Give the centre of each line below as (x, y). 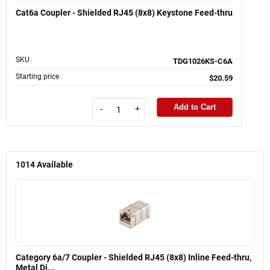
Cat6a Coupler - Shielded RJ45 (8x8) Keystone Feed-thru (124, 12)
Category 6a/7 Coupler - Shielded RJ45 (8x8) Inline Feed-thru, (133, 258)
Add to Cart (195, 107)
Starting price (37, 76)
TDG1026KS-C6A (203, 61)
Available (55, 165)
